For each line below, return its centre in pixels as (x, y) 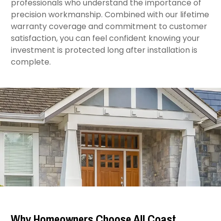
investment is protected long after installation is (104, 50)
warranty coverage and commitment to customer (109, 26)
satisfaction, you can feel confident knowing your (106, 38)
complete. (31, 62)
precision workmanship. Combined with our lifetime (110, 15)
